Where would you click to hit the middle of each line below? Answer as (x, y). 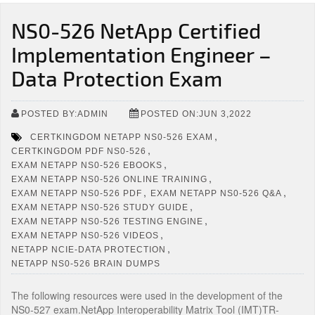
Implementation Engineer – (141, 54)
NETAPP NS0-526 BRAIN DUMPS (86, 263)
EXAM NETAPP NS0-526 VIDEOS (85, 235)
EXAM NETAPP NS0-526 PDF (77, 193)
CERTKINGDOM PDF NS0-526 (79, 151)
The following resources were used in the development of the (147, 295)
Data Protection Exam (117, 78)
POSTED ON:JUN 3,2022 (196, 114)
